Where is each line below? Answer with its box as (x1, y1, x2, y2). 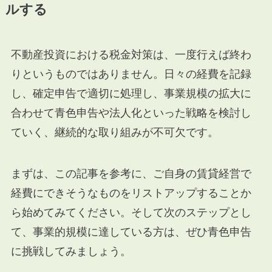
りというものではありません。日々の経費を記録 (10, 67, 251, 80)
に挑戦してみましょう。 (10, 245, 131, 257)
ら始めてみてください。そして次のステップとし (10, 206, 251, 219)
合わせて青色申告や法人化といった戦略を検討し (10, 106, 251, 119)
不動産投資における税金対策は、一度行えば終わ (10, 48, 251, 61)
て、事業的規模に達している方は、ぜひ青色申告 (10, 225, 251, 238)
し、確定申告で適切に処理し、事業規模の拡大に (10, 87, 251, 100)
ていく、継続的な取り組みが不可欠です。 (10, 126, 219, 138)
